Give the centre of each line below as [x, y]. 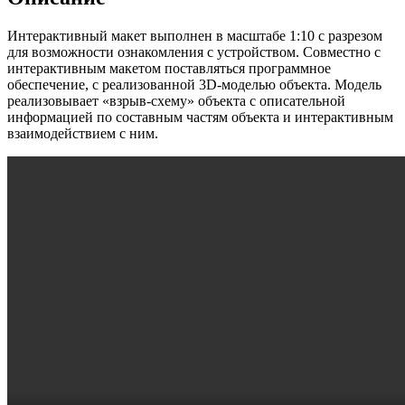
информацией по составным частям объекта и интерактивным [200, 117]
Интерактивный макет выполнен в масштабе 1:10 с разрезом [195, 35]
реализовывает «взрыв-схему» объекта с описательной [176, 100]
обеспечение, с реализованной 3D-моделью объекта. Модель [194, 84]
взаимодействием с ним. [83, 133]
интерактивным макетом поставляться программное [169, 68]
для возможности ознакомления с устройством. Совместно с [194, 52]
